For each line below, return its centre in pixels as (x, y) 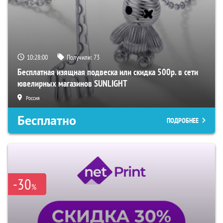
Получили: (80, 57)
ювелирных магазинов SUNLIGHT (72, 83)
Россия (33, 98)
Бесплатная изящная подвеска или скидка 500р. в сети (108, 72)
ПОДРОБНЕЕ (183, 120)
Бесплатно (47, 120)
